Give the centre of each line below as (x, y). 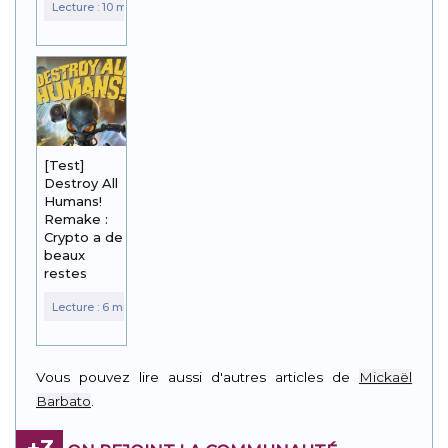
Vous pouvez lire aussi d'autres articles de (197, 376)
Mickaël (385, 376)
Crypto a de (83, 237)
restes (65, 273)
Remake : (76, 219)
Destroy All (81, 183)
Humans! (73, 201)
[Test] (64, 165)
